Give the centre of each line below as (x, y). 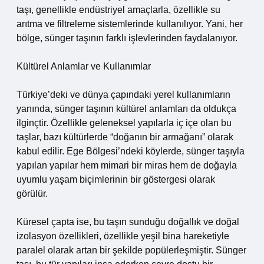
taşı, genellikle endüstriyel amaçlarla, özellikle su (118, 10)
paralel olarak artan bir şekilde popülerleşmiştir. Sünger (131, 250)
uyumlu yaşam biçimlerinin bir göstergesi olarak (116, 179)
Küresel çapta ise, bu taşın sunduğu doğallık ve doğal (128, 222)
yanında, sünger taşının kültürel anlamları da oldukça (126, 109)
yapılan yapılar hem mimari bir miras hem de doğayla (127, 165)
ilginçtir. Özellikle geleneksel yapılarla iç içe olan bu (124, 123)
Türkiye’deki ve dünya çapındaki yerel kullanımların (123, 95)
